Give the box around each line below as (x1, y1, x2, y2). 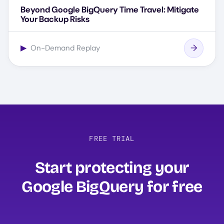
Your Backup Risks (20, 13, 89, 24)
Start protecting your (34, 157, 189, 177)
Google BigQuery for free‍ (21, 176, 202, 196)
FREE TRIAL (89, 133, 135, 143)
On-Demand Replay (28, 43, 100, 53)
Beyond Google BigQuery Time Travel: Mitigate (20, 3, 199, 15)
